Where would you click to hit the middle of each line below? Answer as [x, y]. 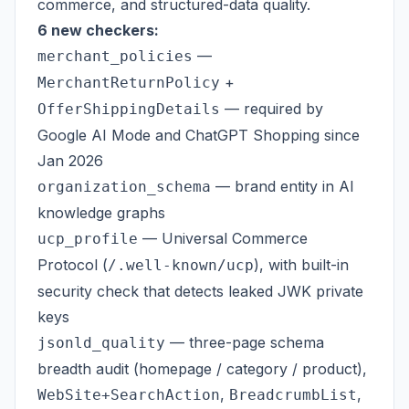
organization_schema [124, 187]
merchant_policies [115, 56]
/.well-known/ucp [181, 265]
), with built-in [301, 265]
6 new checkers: [98, 30]
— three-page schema [245, 342]
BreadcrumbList [293, 395]
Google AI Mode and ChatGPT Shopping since [199, 135]
